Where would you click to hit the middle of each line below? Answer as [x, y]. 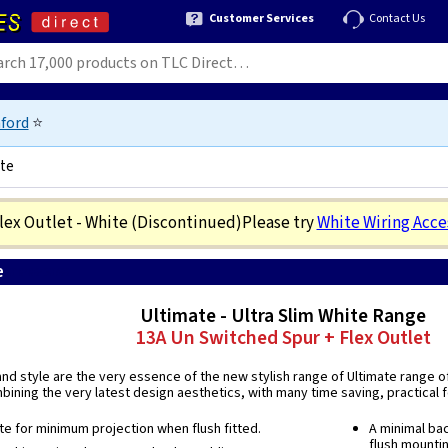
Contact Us [397, 18]
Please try [279, 223]
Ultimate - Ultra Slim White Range [283, 316]
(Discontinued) [186, 223]
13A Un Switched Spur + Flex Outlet [283, 338]
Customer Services [261, 18]
